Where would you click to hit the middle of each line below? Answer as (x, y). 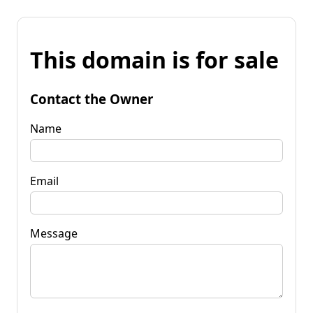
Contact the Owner (92, 99)
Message (54, 233)
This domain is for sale (154, 60)
